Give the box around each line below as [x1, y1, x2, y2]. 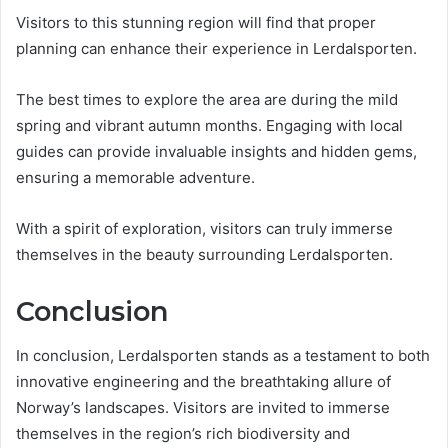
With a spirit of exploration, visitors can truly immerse [16, 218, 393, 238]
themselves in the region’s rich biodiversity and [16, 424, 350, 444]
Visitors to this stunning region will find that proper [16, 12, 376, 32]
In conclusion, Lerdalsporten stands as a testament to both [16, 346, 430, 366]
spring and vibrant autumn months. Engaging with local [16, 115, 403, 135]
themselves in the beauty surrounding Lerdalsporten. [16, 244, 393, 264]
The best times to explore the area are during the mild [16, 89, 398, 109]
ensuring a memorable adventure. [16, 167, 255, 187]
